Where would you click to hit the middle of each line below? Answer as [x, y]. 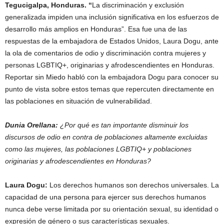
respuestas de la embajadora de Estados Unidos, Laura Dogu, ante [112, 41]
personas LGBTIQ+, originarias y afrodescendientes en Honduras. [110, 65]
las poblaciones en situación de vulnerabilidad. [78, 101]
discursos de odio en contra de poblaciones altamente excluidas [106, 137]
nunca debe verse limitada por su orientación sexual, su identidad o [112, 209]
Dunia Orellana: [32, 125]
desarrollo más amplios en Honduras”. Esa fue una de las [96, 29]
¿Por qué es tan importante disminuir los [124, 125]
